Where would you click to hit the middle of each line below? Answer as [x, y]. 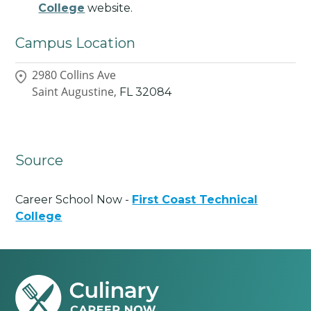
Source [40, 160]
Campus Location [76, 43]
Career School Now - [74, 199]
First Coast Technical [195, 199]
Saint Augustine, [75, 92]
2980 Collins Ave [74, 75]
